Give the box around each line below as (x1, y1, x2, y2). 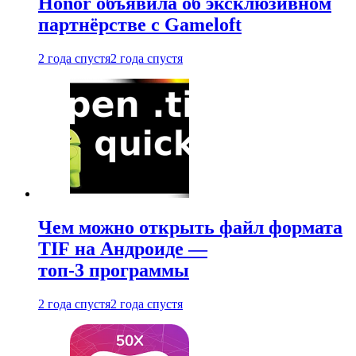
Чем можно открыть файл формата (38, 217, 342, 238)
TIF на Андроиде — (38, 238, 207, 260)
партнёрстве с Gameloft (38, 14, 242, 36)
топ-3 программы (38, 260, 189, 281)
